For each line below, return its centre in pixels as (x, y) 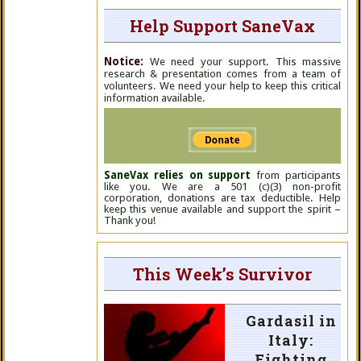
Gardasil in (291, 321)
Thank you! (130, 220)
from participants (296, 175)
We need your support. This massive (242, 62)
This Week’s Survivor (222, 274)
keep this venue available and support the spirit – (222, 209)
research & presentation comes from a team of (222, 74)
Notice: (124, 62)
